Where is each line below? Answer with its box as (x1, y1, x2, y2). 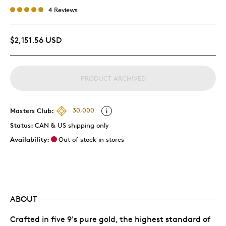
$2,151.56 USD (10, 35, 62, 45)
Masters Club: (10, 106, 54, 115)
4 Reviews (48, 5, 78, 14)
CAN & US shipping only (35, 121, 109, 129)
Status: (10, 121, 35, 129)
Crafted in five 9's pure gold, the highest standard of (10, 214, 210, 224)
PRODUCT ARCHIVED (80, 74, 146, 82)
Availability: (10, 135, 49, 143)
